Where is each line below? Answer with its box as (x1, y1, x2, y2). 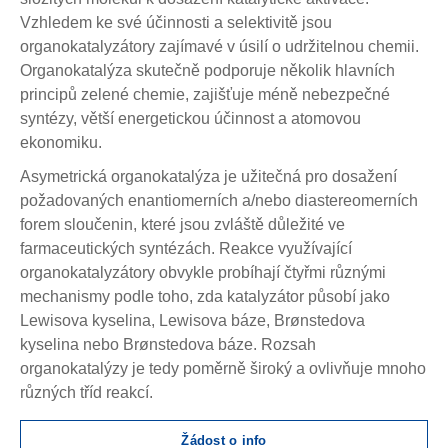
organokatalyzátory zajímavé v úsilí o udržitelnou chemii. (20, 38, 419, 55)
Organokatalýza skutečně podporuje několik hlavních (20, 62, 395, 79)
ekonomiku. (20, 134, 102, 151)
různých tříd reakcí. (20, 384, 153, 401)
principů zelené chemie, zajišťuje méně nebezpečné (20, 86, 390, 103)
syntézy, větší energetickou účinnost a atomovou (20, 110, 361, 127)
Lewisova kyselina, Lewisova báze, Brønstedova (20, 312, 365, 329)
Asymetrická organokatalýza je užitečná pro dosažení (20, 168, 397, 185)
